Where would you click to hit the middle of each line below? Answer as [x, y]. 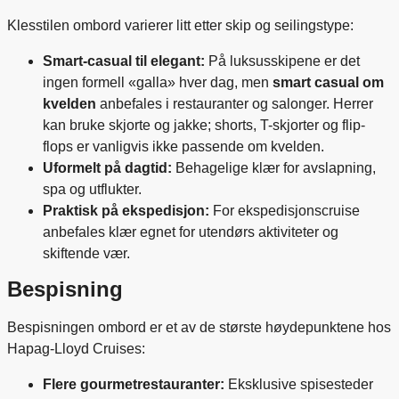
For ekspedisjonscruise [285, 210]
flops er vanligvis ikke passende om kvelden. [183, 146]
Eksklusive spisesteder [299, 385]
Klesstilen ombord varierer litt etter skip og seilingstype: [180, 25]
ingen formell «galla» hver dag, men [158, 82]
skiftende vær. [86, 253]
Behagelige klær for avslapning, [274, 167]
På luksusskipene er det [282, 61]
